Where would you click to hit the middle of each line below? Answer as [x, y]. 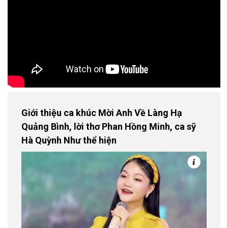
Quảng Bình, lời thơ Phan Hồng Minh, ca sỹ [109, 127]
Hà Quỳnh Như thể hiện [69, 140]
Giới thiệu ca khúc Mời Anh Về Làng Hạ [102, 113]
